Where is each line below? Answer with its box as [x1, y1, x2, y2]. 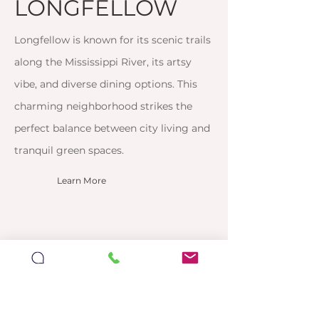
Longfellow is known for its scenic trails [14, 33, 211, 46]
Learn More [57, 175, 106, 186]
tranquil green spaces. [14, 144, 124, 157]
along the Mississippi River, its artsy [14, 56, 192, 68]
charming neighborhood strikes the [14, 100, 192, 113]
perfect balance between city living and [14, 122, 210, 135]
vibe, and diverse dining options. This [14, 78, 197, 90]
